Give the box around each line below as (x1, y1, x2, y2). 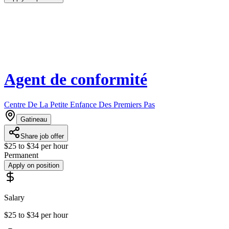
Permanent (4, 150, 38, 159)
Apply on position (8, 161, 59, 169)
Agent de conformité (4, 70, 147, 89)
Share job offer (20, 132, 64, 140)
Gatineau (20, 115, 47, 123)
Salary (4, 193, 25, 202)
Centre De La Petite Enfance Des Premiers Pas (4, 100, 155, 109)
